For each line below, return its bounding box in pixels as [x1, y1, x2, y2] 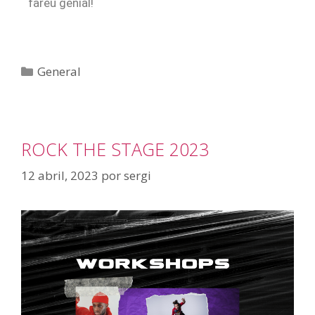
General [37, 63, 82, 79]
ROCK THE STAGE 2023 [21, 136, 209, 161]
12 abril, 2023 [21, 167, 98, 184]
